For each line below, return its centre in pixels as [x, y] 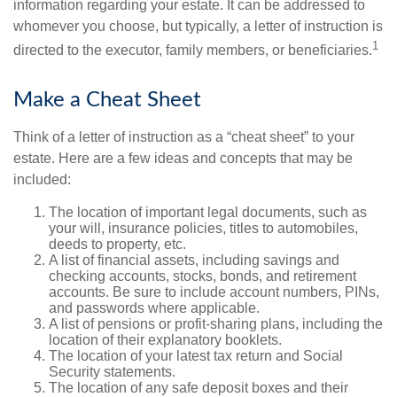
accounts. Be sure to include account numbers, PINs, [214, 292]
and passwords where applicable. [154, 308]
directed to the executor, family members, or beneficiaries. [193, 51]
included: [42, 180]
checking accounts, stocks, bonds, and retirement [202, 276]
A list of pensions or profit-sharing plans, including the [216, 324]
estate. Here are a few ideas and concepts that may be [183, 159]
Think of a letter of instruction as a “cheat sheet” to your [184, 137]
